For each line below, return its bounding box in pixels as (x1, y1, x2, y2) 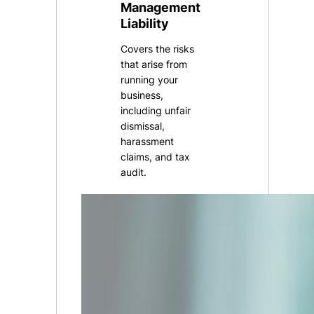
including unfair (121, 104, 191, 117)
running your (121, 74, 179, 86)
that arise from (121, 58, 188, 71)
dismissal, (121, 120, 165, 132)
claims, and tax (121, 151, 191, 163)
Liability (121, 15, 170, 31)
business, (121, 89, 164, 102)
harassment (121, 135, 175, 148)
